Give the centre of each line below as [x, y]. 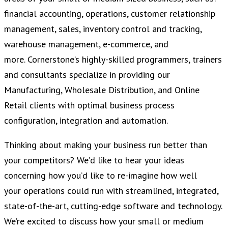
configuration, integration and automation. [86, 121]
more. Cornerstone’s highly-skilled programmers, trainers [113, 60]
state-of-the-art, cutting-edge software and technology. [113, 206]
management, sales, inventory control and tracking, [103, 29]
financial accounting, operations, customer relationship [110, 14]
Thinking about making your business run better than [106, 145]
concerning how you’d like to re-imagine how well [101, 176]
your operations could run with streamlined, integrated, [111, 191]
